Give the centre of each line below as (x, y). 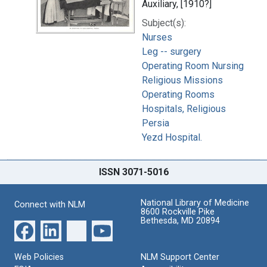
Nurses (157, 37)
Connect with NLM (50, 204)
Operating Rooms (178, 94)
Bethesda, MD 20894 (180, 221)
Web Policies (39, 257)
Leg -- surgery (172, 51)
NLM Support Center (180, 257)
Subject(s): (164, 23)
